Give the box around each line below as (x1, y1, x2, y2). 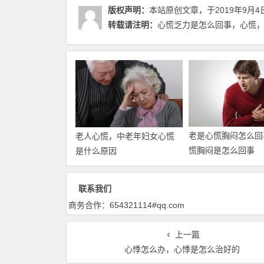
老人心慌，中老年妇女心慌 (75, 131, 174, 141)
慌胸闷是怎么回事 (188, 146, 255, 156)
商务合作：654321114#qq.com (68, 200, 184, 210)
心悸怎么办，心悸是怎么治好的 (124, 245, 240, 255)
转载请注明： (108, 20, 157, 30)
